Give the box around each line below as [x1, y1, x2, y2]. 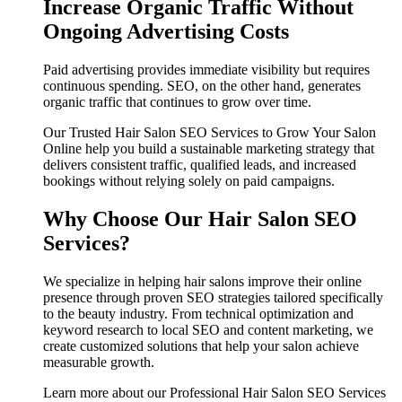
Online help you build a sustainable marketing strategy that [43, 141, 374, 157]
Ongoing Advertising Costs [43, 20, 289, 44]
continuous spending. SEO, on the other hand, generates [43, 78, 361, 94]
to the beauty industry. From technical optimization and [43, 305, 354, 321]
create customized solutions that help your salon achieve [43, 337, 359, 354]
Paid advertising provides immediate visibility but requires [43, 62, 370, 78]
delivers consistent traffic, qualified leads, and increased [43, 157, 356, 173]
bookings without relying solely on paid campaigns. [43, 173, 335, 189]
